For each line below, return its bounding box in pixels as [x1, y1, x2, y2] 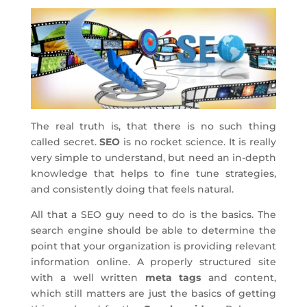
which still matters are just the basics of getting [30, 287, 277, 300]
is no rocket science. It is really [120, 136, 277, 149]
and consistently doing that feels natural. [30, 183, 234, 196]
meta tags [138, 271, 201, 284]
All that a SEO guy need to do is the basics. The [30, 208, 277, 221]
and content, [201, 271, 277, 284]
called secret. [30, 136, 100, 149]
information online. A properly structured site [30, 256, 277, 269]
